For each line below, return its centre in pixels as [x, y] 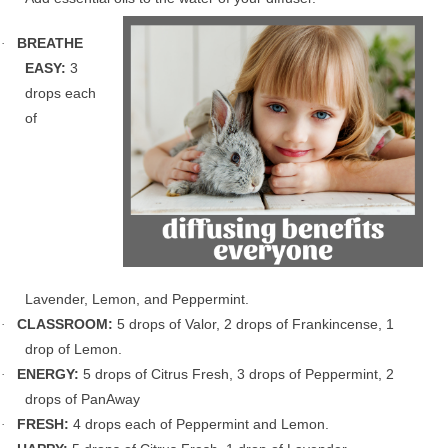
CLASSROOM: [67, 324]
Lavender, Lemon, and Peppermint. [137, 299]
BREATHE [50, 43]
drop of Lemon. [73, 349]
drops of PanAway [82, 399]
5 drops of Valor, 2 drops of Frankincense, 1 [255, 324]
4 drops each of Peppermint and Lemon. [201, 424]
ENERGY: [50, 374]
